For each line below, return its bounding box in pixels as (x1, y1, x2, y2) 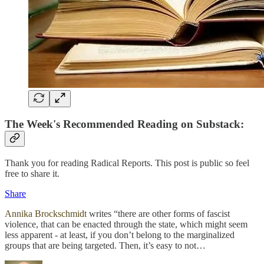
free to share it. (5, 168, 60, 179)
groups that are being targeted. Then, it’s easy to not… (5, 240, 206, 250)
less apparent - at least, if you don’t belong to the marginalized (5, 229, 235, 240)
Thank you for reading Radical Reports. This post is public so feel (5, 157, 249, 168)
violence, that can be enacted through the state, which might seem (5, 219, 247, 229)
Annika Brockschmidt (5, 208, 87, 219)
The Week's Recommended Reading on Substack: (5, 118, 244, 131)
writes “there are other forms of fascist (87, 208, 230, 219)
